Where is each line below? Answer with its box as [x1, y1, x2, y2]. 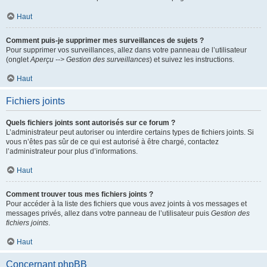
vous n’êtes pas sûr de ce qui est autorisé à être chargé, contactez [6, 138, 219, 146]
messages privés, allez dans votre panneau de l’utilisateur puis [6, 209, 211, 218]
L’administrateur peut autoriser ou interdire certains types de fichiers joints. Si [6, 128, 254, 136]
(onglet [6, 55, 30, 64]
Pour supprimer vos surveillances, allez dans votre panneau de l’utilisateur [6, 46, 247, 54]
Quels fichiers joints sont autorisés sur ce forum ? [6, 119, 175, 127]
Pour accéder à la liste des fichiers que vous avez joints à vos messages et [6, 200, 247, 208]
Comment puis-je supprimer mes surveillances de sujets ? [6, 36, 204, 45]
